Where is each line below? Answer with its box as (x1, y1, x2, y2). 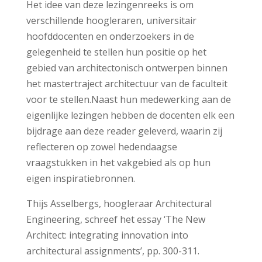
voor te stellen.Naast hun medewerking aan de (26, 93, 231, 106)
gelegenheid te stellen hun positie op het (26, 46, 206, 59)
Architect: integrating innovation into (26, 229, 188, 242)
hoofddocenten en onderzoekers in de (26, 30, 194, 43)
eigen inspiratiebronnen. (26, 172, 135, 185)
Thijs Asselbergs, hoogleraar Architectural (26, 197, 212, 211)
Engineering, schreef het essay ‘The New (26, 213, 205, 226)
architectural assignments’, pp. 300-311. (26, 244, 199, 258)
